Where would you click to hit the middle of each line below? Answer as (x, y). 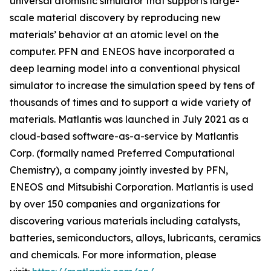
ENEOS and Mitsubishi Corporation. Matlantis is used (132, 187)
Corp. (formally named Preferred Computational (122, 153)
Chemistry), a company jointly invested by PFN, (119, 170)
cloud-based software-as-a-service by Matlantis (124, 136)
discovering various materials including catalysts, (125, 221)
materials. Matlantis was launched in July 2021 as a (129, 119)
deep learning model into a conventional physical (125, 68)
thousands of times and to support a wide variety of (130, 102)
